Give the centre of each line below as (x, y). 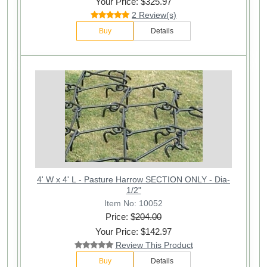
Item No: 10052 (133, 204)
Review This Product (154, 245)
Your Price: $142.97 (133, 232)
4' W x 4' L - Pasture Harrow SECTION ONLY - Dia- (133, 180)
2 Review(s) (154, 15)
